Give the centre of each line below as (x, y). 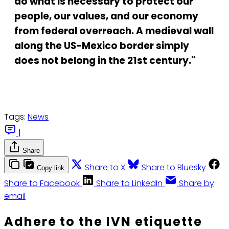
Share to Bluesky (174, 167)
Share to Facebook (42, 183)
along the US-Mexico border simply (102, 46)
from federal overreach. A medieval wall (114, 31)
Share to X (105, 167)
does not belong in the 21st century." (105, 61)
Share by (197, 183)
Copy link (51, 168)
